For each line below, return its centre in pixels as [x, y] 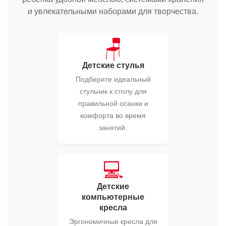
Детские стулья [113, 65]
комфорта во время [113, 116]
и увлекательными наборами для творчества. [113, 11]
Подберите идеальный [113, 79]
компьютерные [113, 197]
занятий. [113, 128]
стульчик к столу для [113, 91]
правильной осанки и [113, 103]
